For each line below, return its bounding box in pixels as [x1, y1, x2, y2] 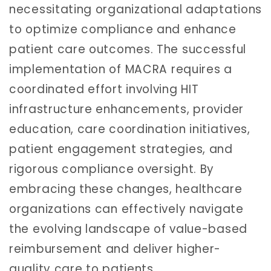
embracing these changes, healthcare [9, 181, 243, 198]
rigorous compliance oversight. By [9, 161, 215, 178]
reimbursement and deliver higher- [9, 241, 221, 258]
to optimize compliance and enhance [9, 21, 237, 38]
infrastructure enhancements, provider [9, 101, 244, 118]
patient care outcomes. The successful [9, 41, 246, 58]
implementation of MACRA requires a [9, 61, 232, 78]
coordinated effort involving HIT [9, 81, 199, 98]
